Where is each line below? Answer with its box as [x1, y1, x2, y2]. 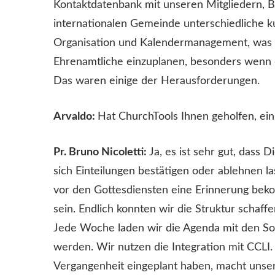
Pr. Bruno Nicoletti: [53, 146, 149, 158]
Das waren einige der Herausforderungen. [53, 75, 260, 87]
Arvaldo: [53, 110, 98, 122]
